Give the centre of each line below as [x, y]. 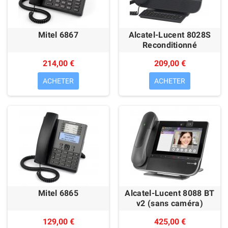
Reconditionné [170, 45]
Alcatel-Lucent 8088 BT [170, 193]
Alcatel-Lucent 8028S [170, 35]
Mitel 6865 [58, 193]
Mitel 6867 [58, 35]
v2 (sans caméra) [170, 203]
